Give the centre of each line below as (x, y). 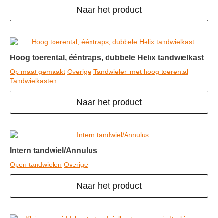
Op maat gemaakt (37, 72)
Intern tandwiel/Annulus (54, 151)
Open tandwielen (36, 165)
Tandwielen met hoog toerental (141, 72)
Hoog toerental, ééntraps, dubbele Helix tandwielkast (107, 58)
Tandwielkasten (33, 81)
